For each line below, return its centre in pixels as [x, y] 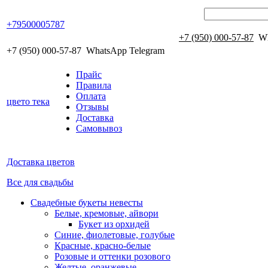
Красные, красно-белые [103, 246]
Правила [94, 85]
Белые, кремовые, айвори [106, 213]
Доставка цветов [41, 162]
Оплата [91, 96]
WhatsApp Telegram [127, 51]
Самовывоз [99, 128]
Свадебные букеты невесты [87, 202]
